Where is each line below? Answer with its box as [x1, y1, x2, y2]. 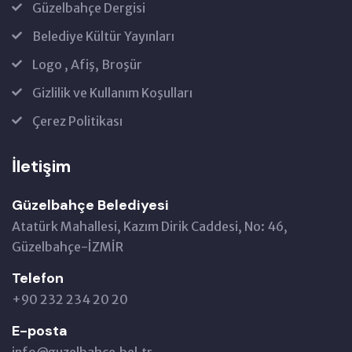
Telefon [12, 268, 64, 288]
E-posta [12, 321, 68, 340]
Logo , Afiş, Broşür [32, 56, 142, 72]
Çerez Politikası [32, 112, 123, 129]
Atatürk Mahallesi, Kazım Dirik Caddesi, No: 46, [12, 218, 288, 234]
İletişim [12, 154, 71, 178]
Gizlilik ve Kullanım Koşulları [32, 84, 192, 101]
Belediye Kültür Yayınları [32, 27, 174, 44]
